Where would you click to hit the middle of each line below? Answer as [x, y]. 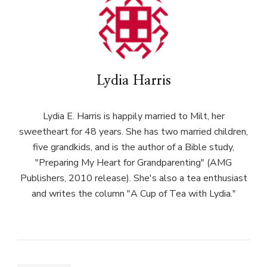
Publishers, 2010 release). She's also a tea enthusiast [133, 178]
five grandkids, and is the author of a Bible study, [133, 148]
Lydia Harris [133, 81]
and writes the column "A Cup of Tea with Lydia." [133, 194]
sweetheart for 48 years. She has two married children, [133, 132]
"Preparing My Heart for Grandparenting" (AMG [133, 163]
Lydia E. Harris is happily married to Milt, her [133, 117]
